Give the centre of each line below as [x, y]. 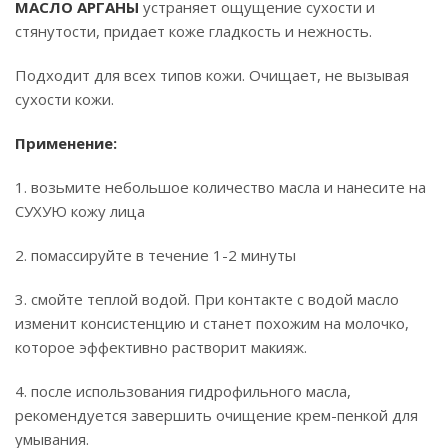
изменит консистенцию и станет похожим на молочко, [212, 323]
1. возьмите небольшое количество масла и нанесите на [220, 187]
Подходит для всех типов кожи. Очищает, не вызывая [212, 75]
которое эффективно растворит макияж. [161, 347]
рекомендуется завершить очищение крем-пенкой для [216, 415]
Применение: [66, 143]
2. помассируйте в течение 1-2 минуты [155, 255]
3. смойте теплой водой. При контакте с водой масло [207, 299]
